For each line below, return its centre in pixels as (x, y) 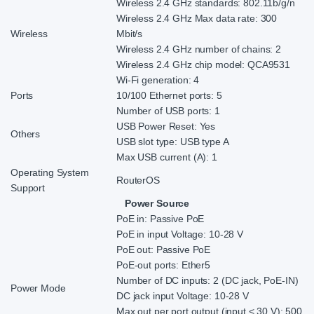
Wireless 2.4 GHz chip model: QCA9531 (203, 64)
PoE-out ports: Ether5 (164, 265)
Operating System (50, 172)
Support (28, 187)
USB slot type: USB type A (173, 141)
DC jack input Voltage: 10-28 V (183, 295)
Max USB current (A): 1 (167, 157)
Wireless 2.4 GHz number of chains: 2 (199, 49)
